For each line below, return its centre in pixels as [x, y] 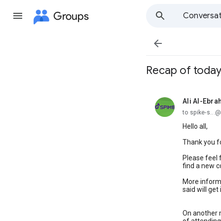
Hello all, [195, 126]
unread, [194, 105]
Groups [71, 16]
